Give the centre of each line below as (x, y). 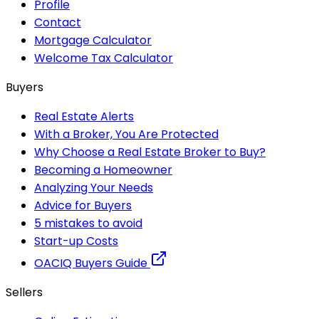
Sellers (24, 292)
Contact (58, 22)
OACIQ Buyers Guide (92, 263)
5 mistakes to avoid (88, 223)
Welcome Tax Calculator (104, 58)
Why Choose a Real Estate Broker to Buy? (150, 152)
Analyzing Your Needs (94, 187)
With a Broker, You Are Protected (126, 134)
